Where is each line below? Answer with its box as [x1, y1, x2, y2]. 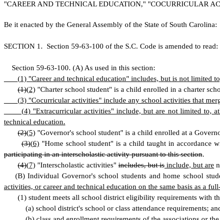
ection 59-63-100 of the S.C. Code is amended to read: [51, 42, 218, 50]
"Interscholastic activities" [35, 161, 118, 169]
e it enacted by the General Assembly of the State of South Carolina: [9, 21, 217, 28]
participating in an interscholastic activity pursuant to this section [4, 150, 202, 158]
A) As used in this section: [75, 64, 155, 72]
